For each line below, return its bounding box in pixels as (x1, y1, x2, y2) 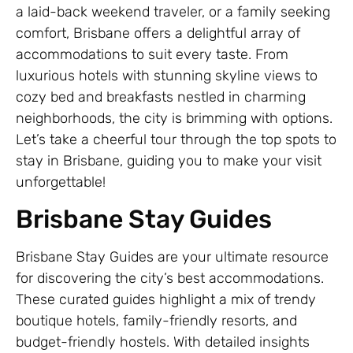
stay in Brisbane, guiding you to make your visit (16, 152, 321, 170)
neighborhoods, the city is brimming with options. (16, 110, 333, 128)
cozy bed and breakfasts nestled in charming (16, 88, 306, 106)
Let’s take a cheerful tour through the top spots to (16, 131, 336, 149)
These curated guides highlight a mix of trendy (16, 291, 316, 309)
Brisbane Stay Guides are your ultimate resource (16, 248, 329, 266)
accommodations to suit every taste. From (16, 46, 288, 64)
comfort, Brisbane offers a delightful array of (16, 24, 300, 43)
